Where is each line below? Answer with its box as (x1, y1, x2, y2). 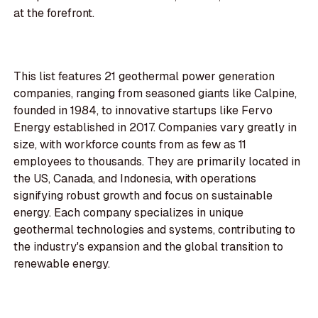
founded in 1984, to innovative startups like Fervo (13, 103, 273, 119)
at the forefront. (13, 6, 95, 21)
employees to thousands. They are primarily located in (13, 154, 301, 170)
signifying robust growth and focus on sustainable (13, 188, 273, 204)
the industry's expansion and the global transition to (13, 239, 284, 255)
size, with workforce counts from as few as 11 (13, 137, 247, 153)
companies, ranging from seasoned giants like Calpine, (13, 86, 297, 102)
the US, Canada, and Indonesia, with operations (13, 171, 257, 187)
